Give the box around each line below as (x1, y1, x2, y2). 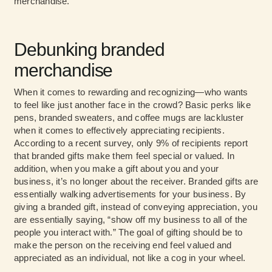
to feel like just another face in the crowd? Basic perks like (14, 100, 251, 110)
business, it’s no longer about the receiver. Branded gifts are (14, 176, 258, 187)
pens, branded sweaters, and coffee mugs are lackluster (14, 112, 244, 123)
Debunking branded (14, 39, 165, 60)
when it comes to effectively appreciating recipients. (14, 125, 225, 136)
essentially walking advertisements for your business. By (14, 189, 246, 200)
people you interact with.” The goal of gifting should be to (14, 227, 243, 238)
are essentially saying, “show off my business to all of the (14, 214, 248, 225)
